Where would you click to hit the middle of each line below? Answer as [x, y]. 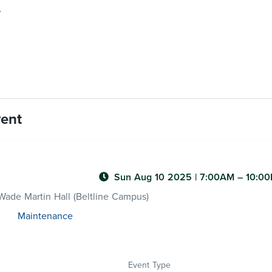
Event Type [149, 265]
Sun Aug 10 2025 [155, 177]
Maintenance [45, 216]
